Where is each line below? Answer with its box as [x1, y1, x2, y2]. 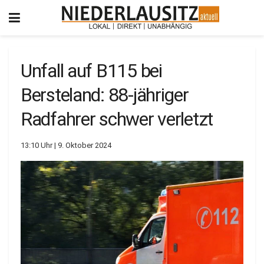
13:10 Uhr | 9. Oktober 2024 [21, 140, 111, 150]
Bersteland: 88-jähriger [21, 84, 189, 106]
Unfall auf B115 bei [21, 60, 162, 82]
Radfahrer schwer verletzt [21, 108, 213, 130]
